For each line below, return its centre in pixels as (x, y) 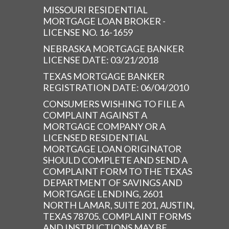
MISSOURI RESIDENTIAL (95, 9)
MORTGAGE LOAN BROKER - (104, 21)
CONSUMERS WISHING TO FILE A (114, 104)
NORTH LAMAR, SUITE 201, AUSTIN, (119, 205)
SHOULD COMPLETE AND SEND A (115, 160)
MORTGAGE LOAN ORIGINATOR (112, 148)
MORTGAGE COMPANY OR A (104, 126)
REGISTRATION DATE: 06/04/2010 (117, 87)
